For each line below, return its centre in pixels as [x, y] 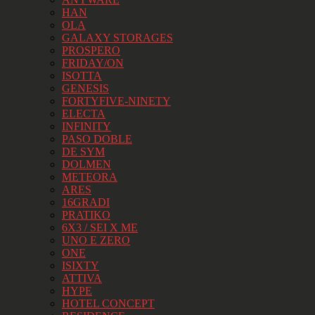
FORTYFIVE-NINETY [116, 101]
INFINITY [86, 127]
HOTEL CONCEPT [108, 304]
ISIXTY [81, 266]
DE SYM [83, 152]
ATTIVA [82, 278]
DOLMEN [86, 165]
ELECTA [84, 114]
